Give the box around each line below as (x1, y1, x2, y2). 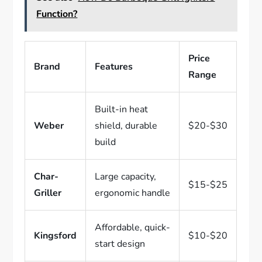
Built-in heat (95, 103, 149, 116)
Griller (34, 187, 62, 200)
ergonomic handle (95, 187, 171, 200)
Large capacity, (95, 170, 157, 184)
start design (95, 237, 146, 251)
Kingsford (34, 229, 77, 243)
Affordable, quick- (95, 221, 171, 235)
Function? (36, 8, 78, 21)
